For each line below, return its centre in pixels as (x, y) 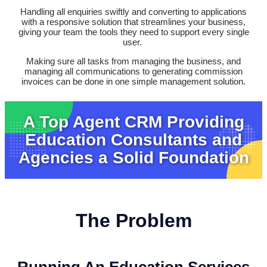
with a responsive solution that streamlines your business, (133, 22)
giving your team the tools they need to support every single (133, 32)
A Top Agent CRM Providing (133, 122)
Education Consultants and (133, 140)
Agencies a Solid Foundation (133, 158)
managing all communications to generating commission (133, 72)
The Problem (133, 221)
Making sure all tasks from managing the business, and (133, 61)
